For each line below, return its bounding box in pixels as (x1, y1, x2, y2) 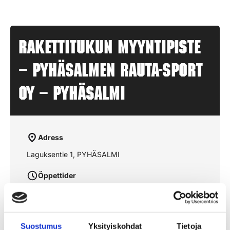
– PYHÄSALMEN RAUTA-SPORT (18, 63, 203, 82)
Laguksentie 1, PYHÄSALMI (27, 150, 120, 159)
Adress (38, 133, 63, 142)
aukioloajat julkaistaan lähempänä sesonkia (27, 188, 170, 197)
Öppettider (38, 171, 76, 180)
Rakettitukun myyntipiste (18, 40, 201, 59)
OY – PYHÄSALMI (18, 86, 125, 105)
